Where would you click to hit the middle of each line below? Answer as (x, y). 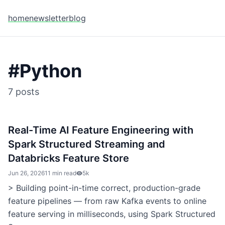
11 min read (61, 173)
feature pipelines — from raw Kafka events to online (107, 201)
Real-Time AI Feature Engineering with (101, 130)
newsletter (49, 18)
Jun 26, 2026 (26, 173)
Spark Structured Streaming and (87, 144)
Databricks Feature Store (69, 158)
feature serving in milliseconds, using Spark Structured (112, 214)
